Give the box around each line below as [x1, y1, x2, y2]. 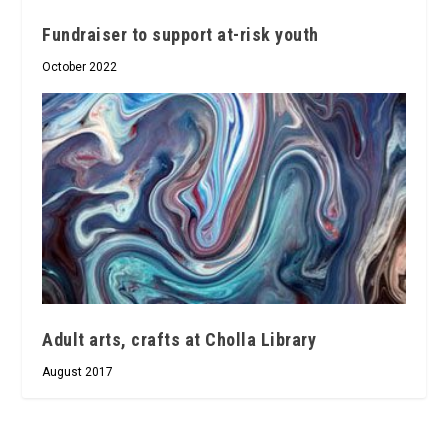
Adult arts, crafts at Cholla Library [42, 329, 317, 351]
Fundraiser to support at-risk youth [42, 23, 319, 45]
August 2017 [42, 365, 114, 380]
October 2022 [42, 59, 118, 74]
